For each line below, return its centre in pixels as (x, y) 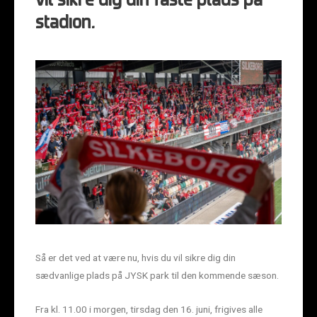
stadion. (65, 24)
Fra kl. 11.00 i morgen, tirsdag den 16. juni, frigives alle (149, 310)
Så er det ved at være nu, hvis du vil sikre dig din (136, 257)
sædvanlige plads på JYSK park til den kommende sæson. (157, 275)
